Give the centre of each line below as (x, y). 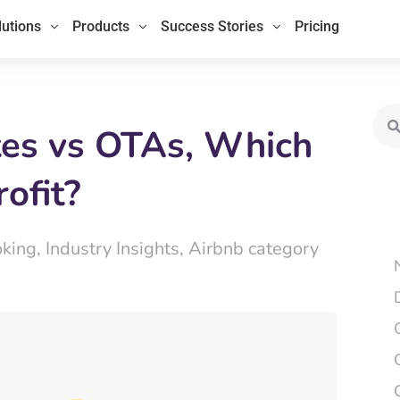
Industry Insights (112, 249)
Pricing (317, 26)
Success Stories (212, 26)
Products (101, 26)
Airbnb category (254, 249)
